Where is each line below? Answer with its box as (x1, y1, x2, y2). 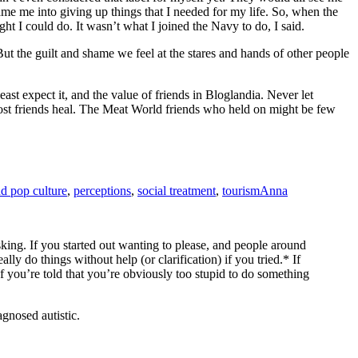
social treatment (137, 184, 216, 198)
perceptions (74, 184, 131, 198)
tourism (222, 184, 260, 198)
